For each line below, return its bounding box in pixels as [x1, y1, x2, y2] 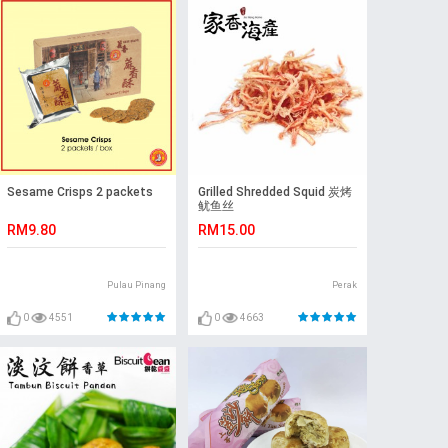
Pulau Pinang [106, 280, 166, 291]
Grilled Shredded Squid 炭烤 [197, 185, 352, 200]
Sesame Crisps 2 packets [6, 185, 153, 200]
